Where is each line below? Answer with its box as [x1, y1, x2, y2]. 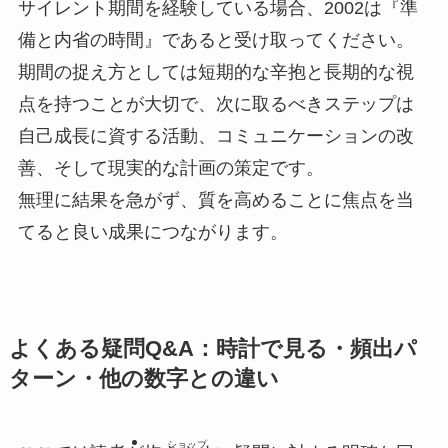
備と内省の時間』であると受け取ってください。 [17, 30, 414, 51]
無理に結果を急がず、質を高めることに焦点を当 [17, 190, 414, 211]
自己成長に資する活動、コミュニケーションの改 [17, 126, 414, 147]
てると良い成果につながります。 [17, 222, 288, 243]
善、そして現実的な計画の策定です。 [17, 158, 324, 179]
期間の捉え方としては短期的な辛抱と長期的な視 [17, 62, 414, 83]
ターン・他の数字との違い [8, 367, 279, 392]
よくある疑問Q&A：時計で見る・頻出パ [8, 337, 417, 362]
